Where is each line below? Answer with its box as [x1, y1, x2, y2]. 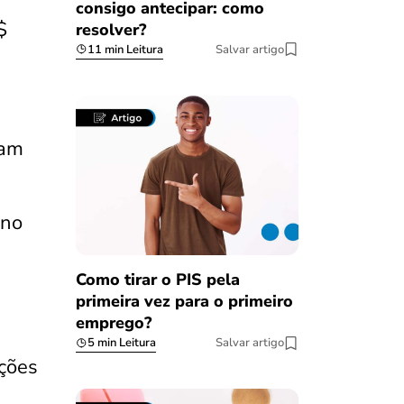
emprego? [75, 312, 151, 335]
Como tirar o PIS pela [75, 269, 240, 291]
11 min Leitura [87, 41, 163, 58]
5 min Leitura [87, 335, 156, 352]
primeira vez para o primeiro [75, 290, 293, 313]
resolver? [75, 18, 146, 41]
